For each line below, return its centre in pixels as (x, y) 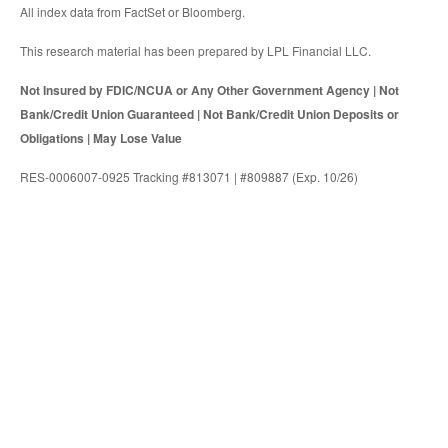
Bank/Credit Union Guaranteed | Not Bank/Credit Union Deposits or (209, 113)
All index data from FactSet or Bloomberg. (132, 11)
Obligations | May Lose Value (101, 137)
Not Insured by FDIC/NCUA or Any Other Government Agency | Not (209, 89)
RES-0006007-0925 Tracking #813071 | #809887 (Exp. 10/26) (189, 176)
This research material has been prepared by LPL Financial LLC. (195, 50)
